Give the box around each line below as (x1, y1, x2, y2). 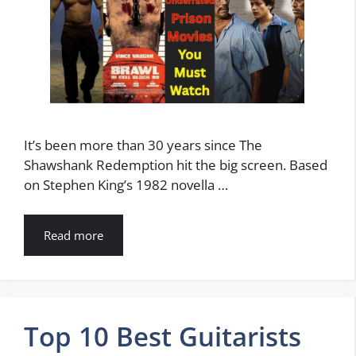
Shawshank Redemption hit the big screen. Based (24, 155, 327, 174)
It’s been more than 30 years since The (24, 135, 262, 154)
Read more (44, 227, 103, 244)
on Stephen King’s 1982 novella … (24, 175, 228, 194)
